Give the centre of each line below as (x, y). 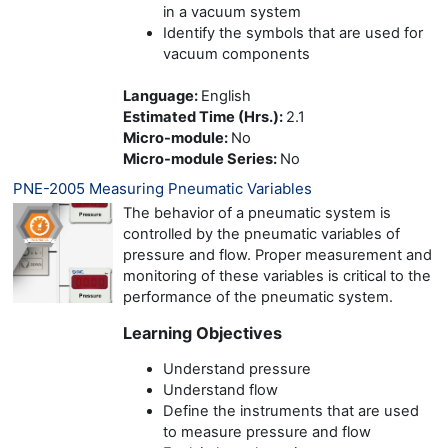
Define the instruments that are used (291, 410)
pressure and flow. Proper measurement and (277, 254)
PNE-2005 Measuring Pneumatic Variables (162, 188)
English (226, 95)
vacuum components (236, 53)
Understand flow (220, 389)
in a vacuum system (232, 11)
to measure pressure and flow (267, 431)
